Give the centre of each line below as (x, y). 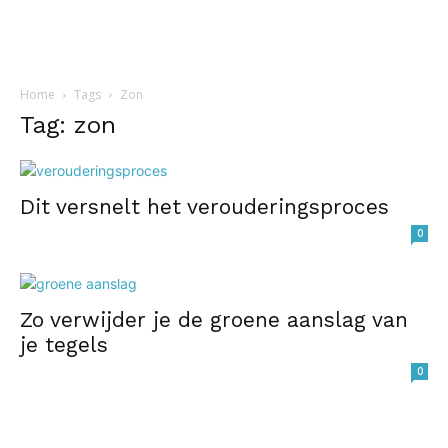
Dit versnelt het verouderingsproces (204, 206)
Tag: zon (68, 125)
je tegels (64, 344)
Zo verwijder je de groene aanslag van (214, 319)
